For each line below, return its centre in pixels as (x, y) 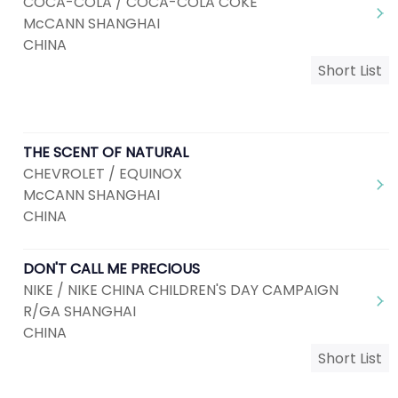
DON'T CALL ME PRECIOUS (111, 269)
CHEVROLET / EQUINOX (103, 174)
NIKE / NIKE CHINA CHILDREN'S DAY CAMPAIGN (181, 290)
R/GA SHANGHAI (80, 311)
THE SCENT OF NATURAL (106, 152)
